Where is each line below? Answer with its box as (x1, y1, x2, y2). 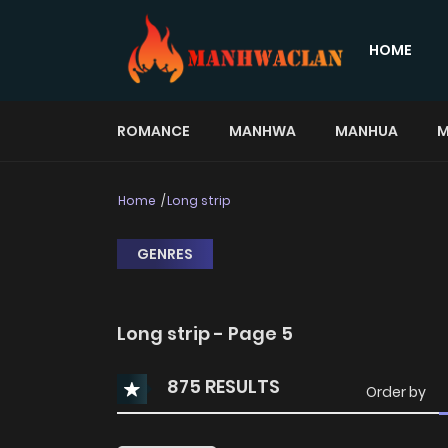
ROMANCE (117, 120, 190, 141)
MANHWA (229, 120, 296, 141)
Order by (366, 381, 426, 402)
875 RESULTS (163, 373, 280, 399)
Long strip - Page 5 (117, 320, 293, 346)
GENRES (137, 243, 193, 264)
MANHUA (335, 120, 398, 141)
